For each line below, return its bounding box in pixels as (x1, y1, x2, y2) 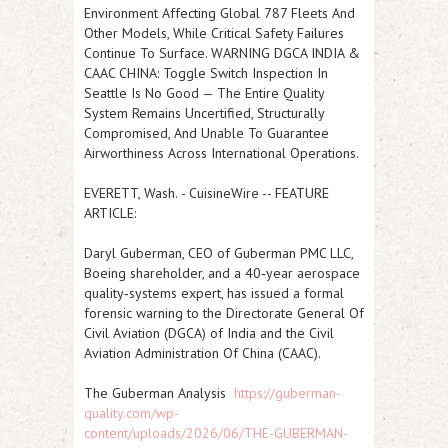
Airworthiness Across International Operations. (84, 144, 359, 163)
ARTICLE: (84, 204, 136, 223)
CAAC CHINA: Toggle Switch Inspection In (84, 64, 328, 83)
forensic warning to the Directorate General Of (84, 304, 364, 323)
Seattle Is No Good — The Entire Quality (84, 84, 324, 103)
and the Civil (256, 324, 334, 343)
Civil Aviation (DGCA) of (84, 324, 227, 343)
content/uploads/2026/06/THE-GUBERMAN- (84, 424, 348, 443)
